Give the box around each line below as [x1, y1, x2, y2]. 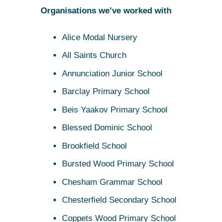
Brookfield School [61, 141, 127, 151]
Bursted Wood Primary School [61, 159, 174, 169]
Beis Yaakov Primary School [61, 105, 167, 114]
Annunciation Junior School [61, 68, 163, 78]
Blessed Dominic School [61, 123, 152, 133]
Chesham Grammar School [61, 177, 163, 187]
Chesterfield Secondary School [61, 195, 176, 205]
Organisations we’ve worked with [41, 6, 171, 16]
